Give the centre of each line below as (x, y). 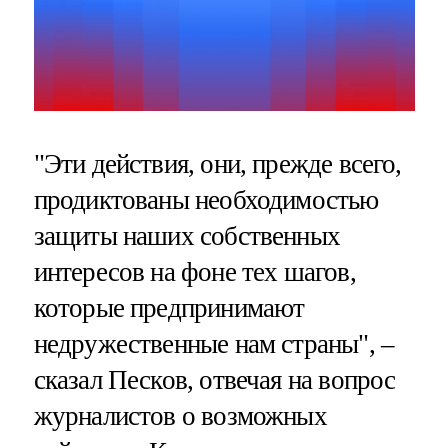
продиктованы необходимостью (206, 199)
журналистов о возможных (180, 415)
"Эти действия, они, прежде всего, (217, 163)
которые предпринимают (169, 307)
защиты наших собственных (187, 235)
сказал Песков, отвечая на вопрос (214, 379)
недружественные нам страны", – (214, 343)
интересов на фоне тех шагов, (194, 271)
